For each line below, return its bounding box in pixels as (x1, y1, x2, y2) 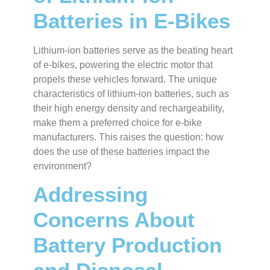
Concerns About (33, 208, 195, 232)
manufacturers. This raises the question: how (33, 131, 224, 142)
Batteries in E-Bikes (33, 8, 230, 33)
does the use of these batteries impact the (33, 146, 210, 157)
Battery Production (33, 233, 222, 257)
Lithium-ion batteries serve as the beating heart (33, 45, 233, 55)
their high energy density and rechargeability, (33, 102, 224, 113)
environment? (33, 160, 92, 171)
